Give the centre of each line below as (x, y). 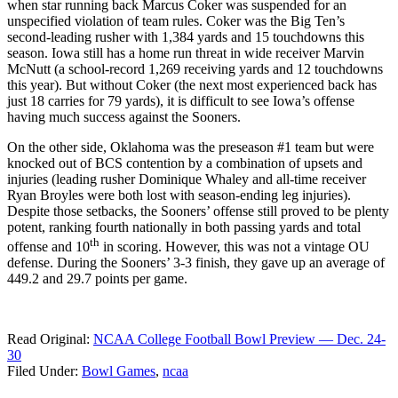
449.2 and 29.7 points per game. (97, 279)
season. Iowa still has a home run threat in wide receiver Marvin (186, 52)
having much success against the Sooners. (124, 116)
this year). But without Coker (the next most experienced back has (192, 84)
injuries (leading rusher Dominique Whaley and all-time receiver (187, 179)
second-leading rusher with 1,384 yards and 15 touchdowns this (186, 36)
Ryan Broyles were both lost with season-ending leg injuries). (179, 195)
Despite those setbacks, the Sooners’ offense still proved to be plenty (198, 211)
